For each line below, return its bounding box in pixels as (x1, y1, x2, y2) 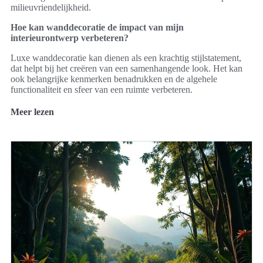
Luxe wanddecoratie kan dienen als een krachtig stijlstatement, (11, 52, 241, 63)
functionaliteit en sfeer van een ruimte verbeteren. (11, 84, 193, 95)
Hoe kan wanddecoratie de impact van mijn (11, 22, 184, 32)
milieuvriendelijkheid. (11, 2, 91, 12)
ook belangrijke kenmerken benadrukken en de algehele (11, 73, 217, 84)
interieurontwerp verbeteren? (11, 32, 129, 43)
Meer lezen (11, 106, 54, 117)
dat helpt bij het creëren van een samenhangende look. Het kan (11, 63, 242, 73)
